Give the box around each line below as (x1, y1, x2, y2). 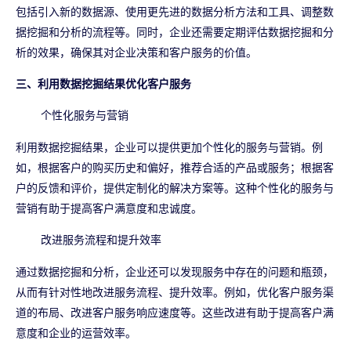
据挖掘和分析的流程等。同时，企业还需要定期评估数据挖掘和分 (16, 27, 334, 39)
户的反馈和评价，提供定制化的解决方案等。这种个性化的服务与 (16, 183, 334, 195)
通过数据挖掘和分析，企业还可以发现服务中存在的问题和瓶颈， (16, 266, 334, 279)
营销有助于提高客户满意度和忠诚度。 (16, 203, 202, 215)
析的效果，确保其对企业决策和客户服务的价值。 (16, 47, 257, 60)
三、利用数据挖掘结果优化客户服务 (16, 78, 191, 91)
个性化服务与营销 (41, 110, 128, 122)
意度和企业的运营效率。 (16, 327, 136, 340)
